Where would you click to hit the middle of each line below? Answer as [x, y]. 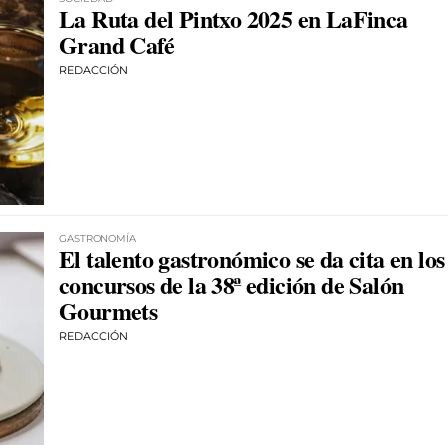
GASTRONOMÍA [97, 238]
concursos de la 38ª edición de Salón [231, 284]
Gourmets [108, 310]
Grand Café [117, 45]
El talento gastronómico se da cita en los [252, 258]
